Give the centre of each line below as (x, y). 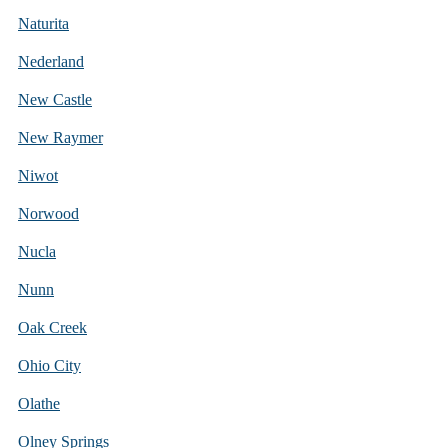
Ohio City (49, 365)
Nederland (51, 61)
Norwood (48, 213)
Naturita (43, 23)
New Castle (55, 99)
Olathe (39, 403)
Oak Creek (52, 327)
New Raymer (60, 137)
